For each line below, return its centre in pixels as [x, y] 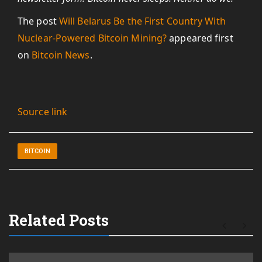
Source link [43, 112]
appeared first [200, 38]
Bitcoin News [61, 55]
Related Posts [59, 220]
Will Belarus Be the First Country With [142, 21]
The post [38, 21]
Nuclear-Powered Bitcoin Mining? [92, 38]
